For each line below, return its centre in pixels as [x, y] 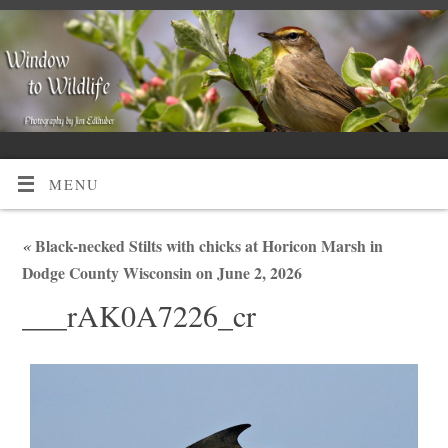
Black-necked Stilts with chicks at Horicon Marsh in [206, 245]
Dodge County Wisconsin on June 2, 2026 [161, 272]
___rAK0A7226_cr [138, 314]
